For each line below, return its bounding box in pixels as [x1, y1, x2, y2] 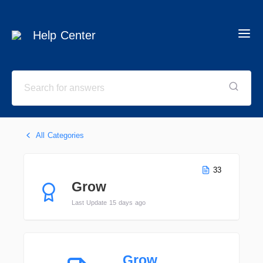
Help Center [33, 29, 96, 42]
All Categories [35, 131, 84, 140]
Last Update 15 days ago [71, 199, 146, 206]
